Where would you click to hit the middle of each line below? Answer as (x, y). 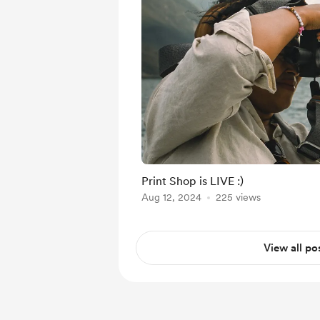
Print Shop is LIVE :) (192, 181)
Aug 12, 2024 (171, 197)
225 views (238, 197)
